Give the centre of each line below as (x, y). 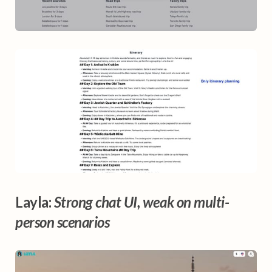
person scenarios (63, 222)
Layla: (35, 202)
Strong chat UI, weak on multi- (141, 202)
